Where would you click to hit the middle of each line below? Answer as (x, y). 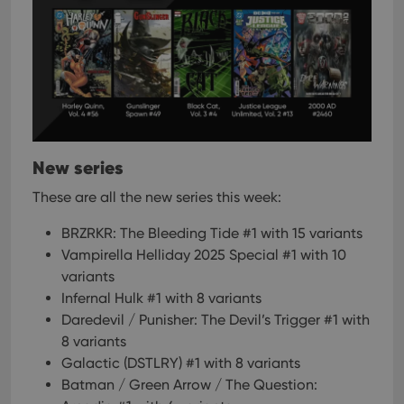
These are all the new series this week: (157, 197)
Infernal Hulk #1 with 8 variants (161, 298)
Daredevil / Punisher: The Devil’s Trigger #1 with (216, 320)
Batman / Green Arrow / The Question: (189, 385)
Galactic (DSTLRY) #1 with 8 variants (181, 363)
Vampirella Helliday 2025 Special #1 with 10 (204, 255)
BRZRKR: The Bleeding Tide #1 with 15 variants (212, 233)
